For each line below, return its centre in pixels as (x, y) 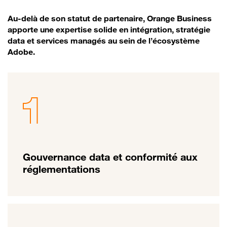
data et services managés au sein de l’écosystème (104, 40)
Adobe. (21, 51)
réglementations (62, 169)
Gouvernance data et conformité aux (110, 157)
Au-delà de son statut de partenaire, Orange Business (110, 18)
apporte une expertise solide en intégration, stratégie (109, 29)
